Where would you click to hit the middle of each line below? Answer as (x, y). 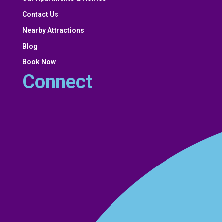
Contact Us (41, 15)
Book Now (39, 62)
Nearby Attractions (54, 30)
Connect (58, 82)
